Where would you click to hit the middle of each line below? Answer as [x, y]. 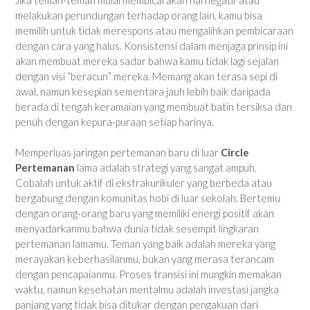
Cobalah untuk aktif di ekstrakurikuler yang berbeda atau [144, 183]
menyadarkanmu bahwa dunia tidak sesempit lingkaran [137, 229]
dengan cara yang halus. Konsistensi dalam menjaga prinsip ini [152, 45]
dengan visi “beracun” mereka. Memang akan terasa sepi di [146, 76]
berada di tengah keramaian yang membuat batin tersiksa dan [154, 106]
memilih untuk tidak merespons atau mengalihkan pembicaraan [154, 30]
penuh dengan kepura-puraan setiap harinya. [115, 121]
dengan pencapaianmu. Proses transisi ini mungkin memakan [148, 274]
